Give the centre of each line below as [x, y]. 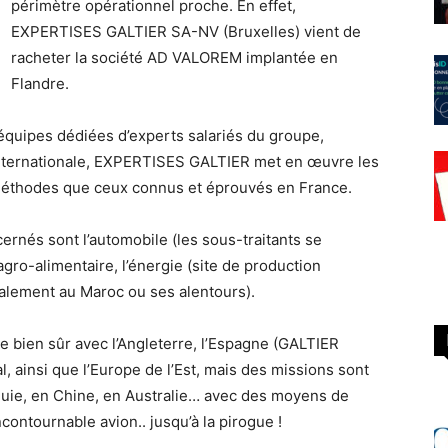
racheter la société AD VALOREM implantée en [174, 58]
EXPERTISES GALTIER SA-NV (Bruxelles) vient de [186, 32]
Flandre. [40, 84]
